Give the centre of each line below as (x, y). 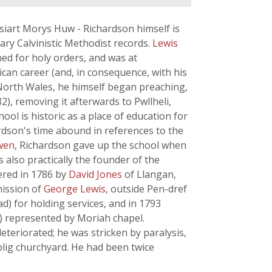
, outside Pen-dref (146, 189)
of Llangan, (150, 174)
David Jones (97, 174)
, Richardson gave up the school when (100, 145)
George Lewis (75, 189)
